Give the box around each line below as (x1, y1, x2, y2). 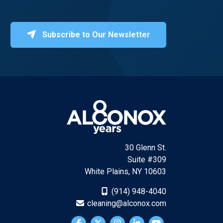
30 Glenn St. (125, 143, 166, 152)
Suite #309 (127, 155, 166, 164)
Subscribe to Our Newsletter (40, 29, 150, 39)
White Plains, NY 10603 (85, 167, 166, 176)
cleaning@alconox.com (85, 199, 166, 208)
